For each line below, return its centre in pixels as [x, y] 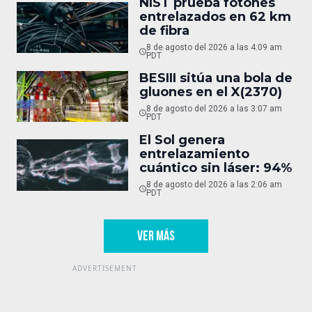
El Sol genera [182, 140]
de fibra [164, 30]
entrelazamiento [194, 154]
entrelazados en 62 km [215, 16]
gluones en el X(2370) [211, 92]
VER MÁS [156, 236]
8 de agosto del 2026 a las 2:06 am [214, 185]
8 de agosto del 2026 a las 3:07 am [214, 109]
